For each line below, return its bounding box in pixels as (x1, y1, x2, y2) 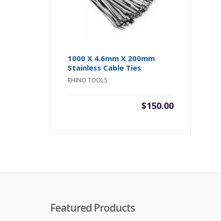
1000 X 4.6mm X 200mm (68, 53, 155, 63)
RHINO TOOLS (68, 75, 108, 84)
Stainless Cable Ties (68, 62, 142, 73)
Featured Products (50, 200, 135, 215)
